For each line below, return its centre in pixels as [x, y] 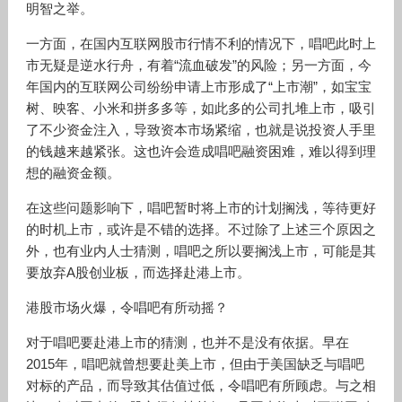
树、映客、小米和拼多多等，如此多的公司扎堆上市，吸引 [201, 108]
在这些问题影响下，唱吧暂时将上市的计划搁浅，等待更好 [201, 208]
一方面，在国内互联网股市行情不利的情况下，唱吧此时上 [201, 44]
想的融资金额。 [73, 173]
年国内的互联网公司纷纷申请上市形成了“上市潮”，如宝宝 [198, 87]
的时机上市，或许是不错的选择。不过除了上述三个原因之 [201, 229]
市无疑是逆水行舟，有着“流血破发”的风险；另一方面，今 [198, 65]
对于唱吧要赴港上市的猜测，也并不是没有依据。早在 [187, 342]
